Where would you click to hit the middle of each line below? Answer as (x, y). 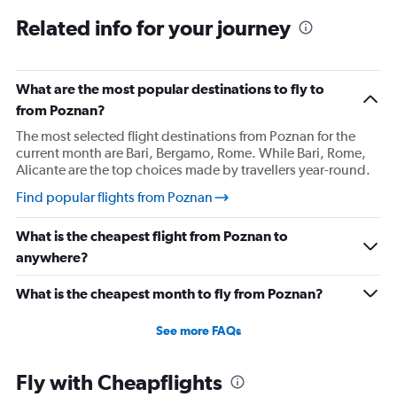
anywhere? (52, 257)
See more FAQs (198, 331)
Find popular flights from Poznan (114, 198)
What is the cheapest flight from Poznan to (152, 236)
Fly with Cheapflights (119, 382)
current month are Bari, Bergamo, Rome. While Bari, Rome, (191, 153)
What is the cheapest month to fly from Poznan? (170, 294)
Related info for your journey (153, 28)
